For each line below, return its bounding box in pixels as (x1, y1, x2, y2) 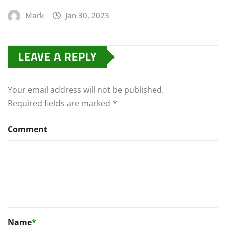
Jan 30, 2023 (65, 10, 110, 21)
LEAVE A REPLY (18, 46, 97, 68)
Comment (8, 124, 47, 135)
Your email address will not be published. (8, 84, 164, 96)
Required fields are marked (8, 98, 112, 109)
